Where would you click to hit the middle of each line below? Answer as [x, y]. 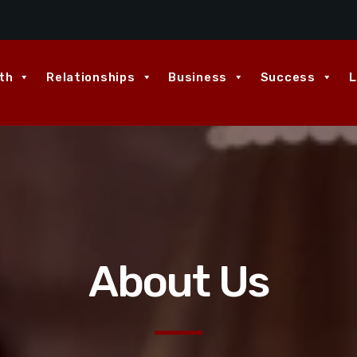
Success [288, 77]
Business [198, 77]
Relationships [91, 77]
